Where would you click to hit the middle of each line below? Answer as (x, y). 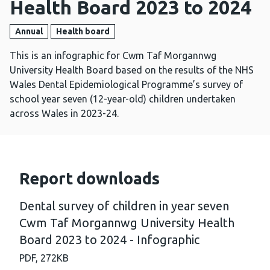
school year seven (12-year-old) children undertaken (123, 99)
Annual (29, 32)
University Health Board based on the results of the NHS (132, 70)
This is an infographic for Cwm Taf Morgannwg (113, 56)
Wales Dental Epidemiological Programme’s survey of (126, 85)
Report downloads (89, 179)
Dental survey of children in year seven (124, 206)
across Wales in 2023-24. (64, 114)
